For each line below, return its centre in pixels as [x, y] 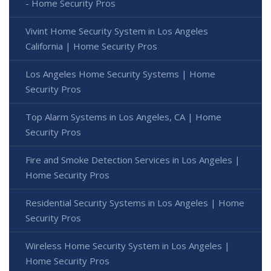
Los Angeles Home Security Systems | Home [120, 74]
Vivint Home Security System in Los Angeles [117, 31]
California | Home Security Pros [91, 46]
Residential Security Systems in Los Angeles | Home [135, 203]
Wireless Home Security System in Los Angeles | [128, 246]
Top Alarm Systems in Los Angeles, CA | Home [123, 117]
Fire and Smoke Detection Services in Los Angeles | [133, 160]
